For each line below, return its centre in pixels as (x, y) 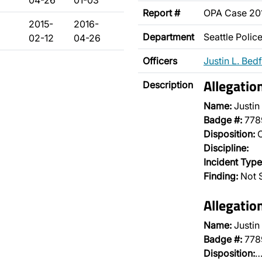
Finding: (221, 176)
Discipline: (226, 148)
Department (168, 37)
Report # (161, 13)
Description (168, 85)
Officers (160, 61)
